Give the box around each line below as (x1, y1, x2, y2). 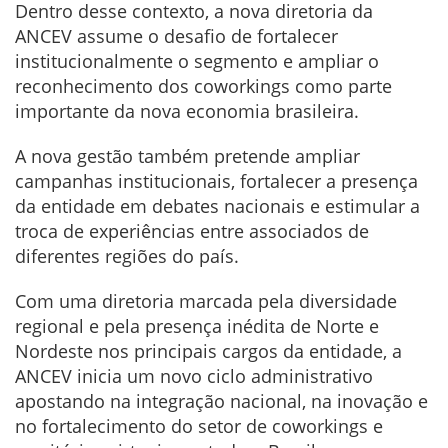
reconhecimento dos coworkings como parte (15, 74, 392, 99)
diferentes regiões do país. (15, 244, 239, 269)
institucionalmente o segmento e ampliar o (15, 49, 379, 74)
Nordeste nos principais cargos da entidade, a (15, 339, 402, 364)
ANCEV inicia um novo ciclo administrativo (15, 364, 373, 389)
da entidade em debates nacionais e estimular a (15, 194, 420, 219)
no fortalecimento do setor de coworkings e (15, 414, 383, 439)
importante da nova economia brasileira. (15, 99, 359, 124)
